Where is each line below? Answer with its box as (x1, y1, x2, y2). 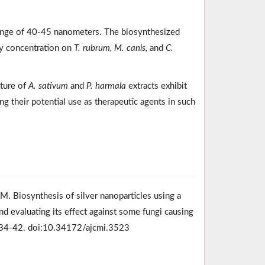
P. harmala (83, 81, 126, 91)
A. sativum (28, 81, 70, 91)
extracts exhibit (125, 81, 187, 91)
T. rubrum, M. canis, (73, 43, 150, 53)
